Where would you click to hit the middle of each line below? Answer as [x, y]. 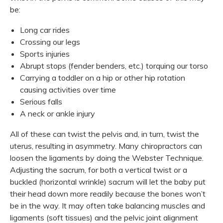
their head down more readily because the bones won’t [108, 193]
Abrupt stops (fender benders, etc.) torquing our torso [114, 65]
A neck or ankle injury [57, 113]
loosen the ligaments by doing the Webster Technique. [107, 158]
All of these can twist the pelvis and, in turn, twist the [105, 134]
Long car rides [45, 30]
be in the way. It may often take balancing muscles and [108, 205]
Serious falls [41, 101]
